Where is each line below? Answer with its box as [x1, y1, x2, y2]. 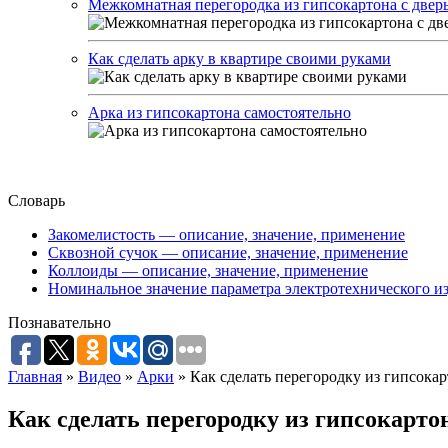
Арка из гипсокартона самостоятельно [88, 104, 351, 121]
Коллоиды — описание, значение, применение [48, 262, 368, 279]
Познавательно [8, 314, 111, 331]
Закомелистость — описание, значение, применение [48, 226, 405, 243]
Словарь [8, 192, 65, 209]
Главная [8, 368, 62, 385]
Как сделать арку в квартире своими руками [88, 50, 391, 67]
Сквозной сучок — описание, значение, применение [48, 244, 408, 261]
